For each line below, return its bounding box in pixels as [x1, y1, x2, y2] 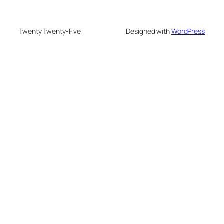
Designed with [126, 26, 171, 36]
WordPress [171, 26, 205, 36]
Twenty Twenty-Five [19, 26, 81, 36]
